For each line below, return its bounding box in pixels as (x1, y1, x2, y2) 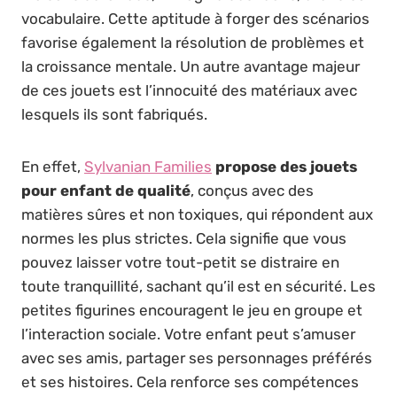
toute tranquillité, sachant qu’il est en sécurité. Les (21, 276, 376, 295)
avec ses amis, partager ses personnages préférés (21, 348, 372, 367)
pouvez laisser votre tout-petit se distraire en (21, 253, 339, 271)
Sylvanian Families (84, 157, 212, 175)
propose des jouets (215, 157, 357, 175)
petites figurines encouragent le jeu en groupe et (21, 300, 362, 319)
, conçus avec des (191, 181, 314, 199)
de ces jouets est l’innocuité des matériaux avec (21, 81, 357, 99)
